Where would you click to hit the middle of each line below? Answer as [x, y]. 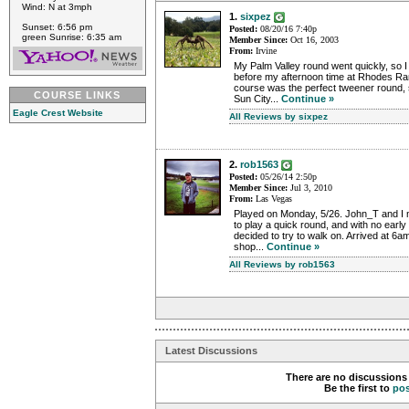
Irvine [265, 51]
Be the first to [359, 388]
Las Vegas [273, 199]
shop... [250, 247]
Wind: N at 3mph [57, 7]
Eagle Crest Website [58, 113]
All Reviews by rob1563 [282, 265]
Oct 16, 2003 [313, 40]
